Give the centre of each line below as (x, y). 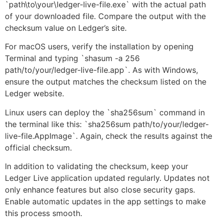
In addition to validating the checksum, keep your (97, 166)
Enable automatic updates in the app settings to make (105, 202)
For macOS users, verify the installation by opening (99, 47)
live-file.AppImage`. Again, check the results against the (109, 136)
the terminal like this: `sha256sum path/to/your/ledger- (107, 124)
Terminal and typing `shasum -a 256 (72, 58)
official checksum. (38, 147)
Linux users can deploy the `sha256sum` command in (105, 112)
